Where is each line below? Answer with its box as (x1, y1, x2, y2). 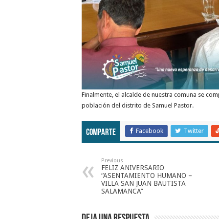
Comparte (86, 128, 116, 137)
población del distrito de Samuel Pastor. (82, 101, 194, 109)
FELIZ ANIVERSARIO (101, 163, 164, 172)
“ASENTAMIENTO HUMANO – (101, 171, 192, 179)
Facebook (136, 127, 163, 134)
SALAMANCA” (101, 187, 143, 195)
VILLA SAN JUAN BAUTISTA (101, 179, 186, 187)
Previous (101, 157, 123, 164)
